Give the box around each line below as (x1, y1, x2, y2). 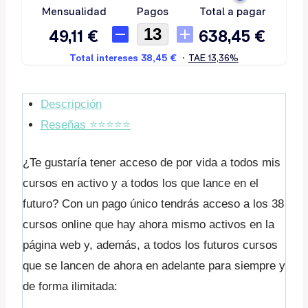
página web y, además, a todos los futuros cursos (23, 239, 278, 252)
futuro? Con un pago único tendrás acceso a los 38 (23, 197, 284, 211)
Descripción (40, 97, 102, 111)
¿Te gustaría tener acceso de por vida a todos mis (23, 156, 280, 170)
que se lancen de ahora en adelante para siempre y (23, 259, 285, 273)
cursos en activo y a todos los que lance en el (23, 177, 258, 190)
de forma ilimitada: (23, 280, 118, 294)
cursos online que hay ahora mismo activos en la (23, 218, 274, 232)
